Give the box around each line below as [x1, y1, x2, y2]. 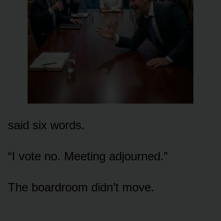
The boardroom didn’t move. [8, 180, 154, 194]
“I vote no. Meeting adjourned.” [8, 149, 168, 163]
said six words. [8, 118, 85, 132]
